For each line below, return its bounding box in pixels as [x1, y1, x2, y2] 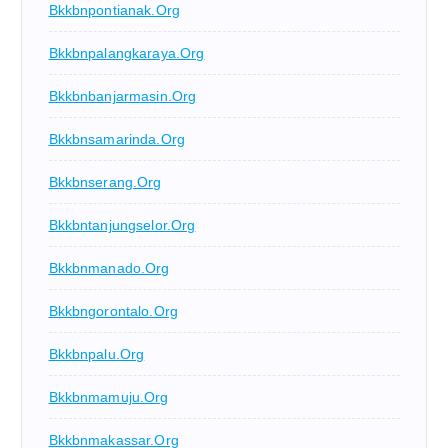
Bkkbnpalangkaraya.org [48, 45, 205, 62]
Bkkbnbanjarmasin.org [48, 88, 197, 105]
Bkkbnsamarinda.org [48, 131, 186, 148]
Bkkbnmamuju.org [48, 389, 169, 406]
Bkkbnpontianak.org [48, 2, 181, 19]
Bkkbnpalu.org [48, 346, 145, 363]
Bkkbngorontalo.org [48, 303, 179, 320]
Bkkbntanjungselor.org [48, 217, 196, 234]
